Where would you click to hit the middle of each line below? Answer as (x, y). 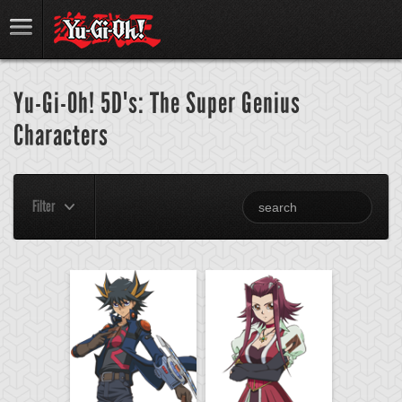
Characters (61, 136)
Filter (44, 206)
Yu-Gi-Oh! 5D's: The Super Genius (157, 104)
